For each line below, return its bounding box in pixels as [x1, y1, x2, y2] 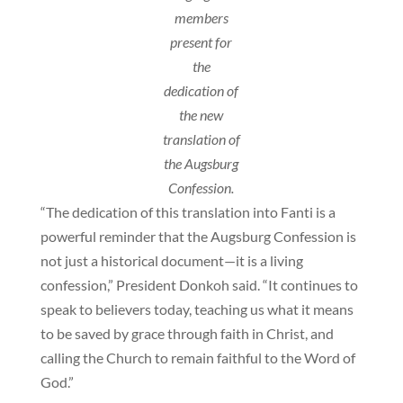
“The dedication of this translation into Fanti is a [40, 203, 336, 221]
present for [170, 33, 233, 51]
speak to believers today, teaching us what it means [40, 300, 354, 318]
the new [179, 106, 224, 124]
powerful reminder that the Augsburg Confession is [40, 228, 356, 246]
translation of [162, 130, 240, 148]
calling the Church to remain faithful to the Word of [40, 349, 355, 367]
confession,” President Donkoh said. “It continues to [40, 276, 358, 294]
